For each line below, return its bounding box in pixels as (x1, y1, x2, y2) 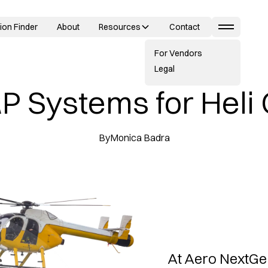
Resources (99, 22, 141, 32)
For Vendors (154, 47, 202, 59)
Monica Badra (109, 132, 170, 144)
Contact (169, 22, 200, 32)
